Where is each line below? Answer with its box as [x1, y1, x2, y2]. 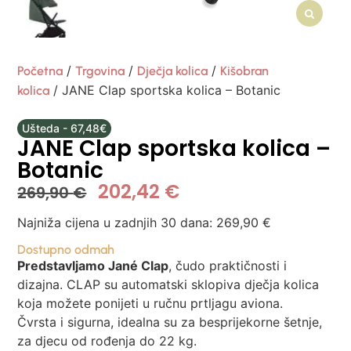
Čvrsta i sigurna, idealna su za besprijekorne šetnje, [17, 313, 323, 330]
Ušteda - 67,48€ [21, 121, 107, 136]
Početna [17, 63, 63, 79]
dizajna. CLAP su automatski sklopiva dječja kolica [17, 276, 320, 292]
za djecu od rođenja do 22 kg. [17, 332, 197, 349]
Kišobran [220, 63, 270, 79]
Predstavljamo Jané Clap [17, 257, 169, 273]
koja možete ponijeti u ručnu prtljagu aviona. [17, 295, 284, 311]
